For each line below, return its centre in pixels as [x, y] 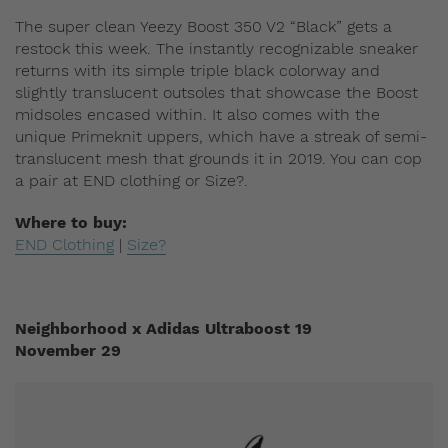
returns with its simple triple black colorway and [197, 70]
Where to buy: [71, 222]
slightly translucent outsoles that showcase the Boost [216, 92]
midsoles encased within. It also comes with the [197, 114]
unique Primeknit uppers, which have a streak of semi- [221, 136]
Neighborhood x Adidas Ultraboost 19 [163, 328]
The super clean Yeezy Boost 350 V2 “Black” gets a [203, 26]
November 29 [68, 350]
